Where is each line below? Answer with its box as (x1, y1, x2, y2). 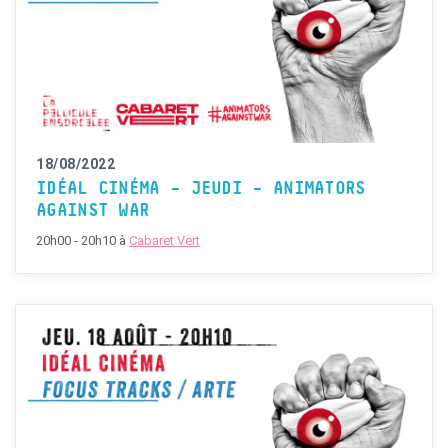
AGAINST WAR (36, 202, 150, 221)
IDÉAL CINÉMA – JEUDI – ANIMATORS (36, 180, 366, 199)
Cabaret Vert (129, 233, 200, 249)
